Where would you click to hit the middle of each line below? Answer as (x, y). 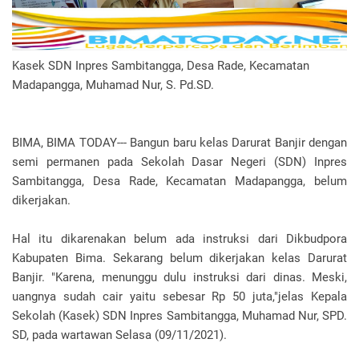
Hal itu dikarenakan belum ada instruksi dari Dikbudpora (179, 239)
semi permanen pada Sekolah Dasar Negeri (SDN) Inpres (179, 162)
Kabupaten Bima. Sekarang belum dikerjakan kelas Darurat (179, 258)
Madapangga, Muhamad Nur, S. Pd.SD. (113, 85)
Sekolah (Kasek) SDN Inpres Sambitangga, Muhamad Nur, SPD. (179, 316)
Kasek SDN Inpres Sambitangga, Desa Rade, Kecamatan (161, 66)
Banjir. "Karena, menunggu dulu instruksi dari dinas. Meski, (179, 278)
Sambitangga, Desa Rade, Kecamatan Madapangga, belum (179, 182)
